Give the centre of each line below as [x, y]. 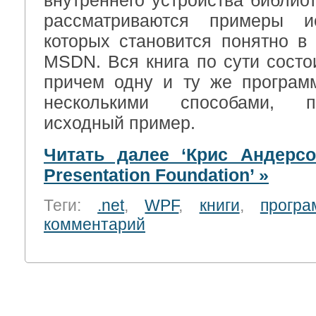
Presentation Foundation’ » [156, 175]
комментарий [94, 225]
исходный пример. [119, 123]
